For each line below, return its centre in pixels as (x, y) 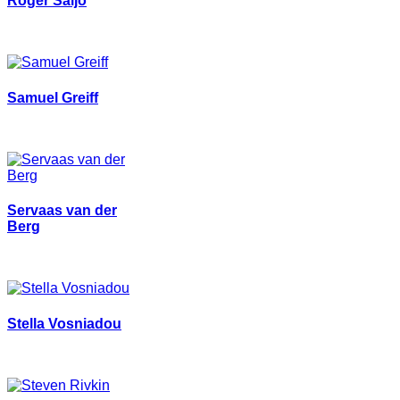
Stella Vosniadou (64, 323)
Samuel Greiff (53, 97)
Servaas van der (62, 211)
